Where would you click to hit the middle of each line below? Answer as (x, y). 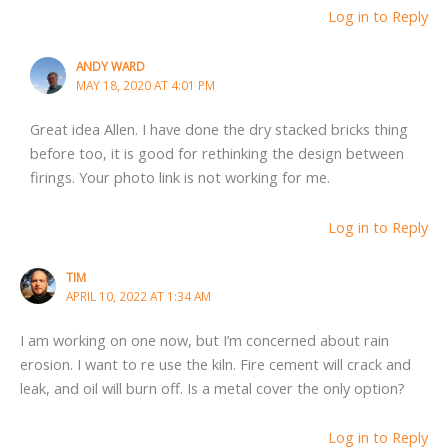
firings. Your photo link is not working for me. (179, 177)
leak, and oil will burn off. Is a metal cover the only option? (212, 387)
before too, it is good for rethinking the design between (216, 153)
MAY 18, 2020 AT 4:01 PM (145, 85)
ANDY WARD (110, 66)
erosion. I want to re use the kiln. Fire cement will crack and (215, 363)
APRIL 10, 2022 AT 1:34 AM (139, 295)
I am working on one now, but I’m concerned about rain (204, 339)
